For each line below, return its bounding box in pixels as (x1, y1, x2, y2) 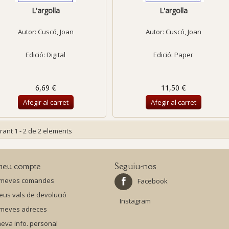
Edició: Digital (26, 50, 66, 59)
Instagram (120, 196, 151, 205)
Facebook (138, 176, 168, 186)
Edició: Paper (153, 50, 194, 59)
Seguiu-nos (114, 161, 156, 172)
